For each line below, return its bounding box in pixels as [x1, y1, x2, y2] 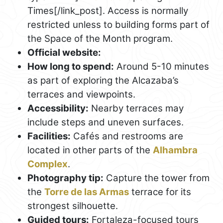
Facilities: [27, 130, 71, 142]
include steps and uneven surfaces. [27, 116, 184, 128]
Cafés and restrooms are [71, 130, 183, 142]
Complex [27, 158, 68, 170]
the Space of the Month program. [27, 32, 173, 44]
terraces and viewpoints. [27, 88, 135, 100]
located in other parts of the [27, 144, 153, 156]
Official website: [27, 46, 101, 58]
